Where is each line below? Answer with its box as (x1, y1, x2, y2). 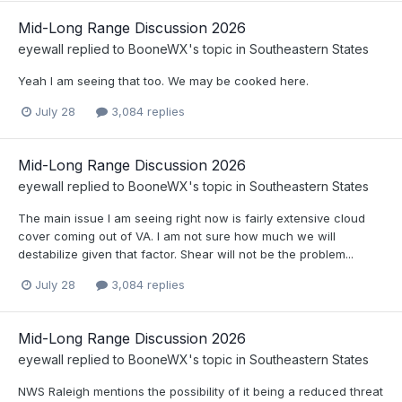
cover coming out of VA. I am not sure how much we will (18, 228, 336, 243)
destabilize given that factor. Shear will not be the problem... (18, 246, 354, 261)
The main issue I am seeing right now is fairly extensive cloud (18, 210, 365, 225)
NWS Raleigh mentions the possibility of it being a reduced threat (18, 384, 383, 399)
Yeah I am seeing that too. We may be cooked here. (18, 73, 309, 88)
